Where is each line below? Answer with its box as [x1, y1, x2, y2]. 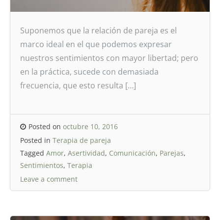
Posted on [28, 122, 63, 131]
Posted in [20, 136, 53, 145]
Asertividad [68, 148, 105, 158]
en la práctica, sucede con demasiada [20, 66, 159, 77]
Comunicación [109, 148, 156, 158]
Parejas [160, 148, 184, 158]
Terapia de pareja [53, 136, 111, 145]
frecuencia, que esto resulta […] [20, 80, 136, 91]
